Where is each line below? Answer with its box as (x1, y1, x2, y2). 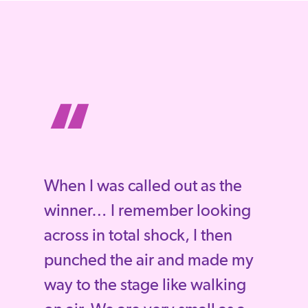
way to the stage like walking (44, 277, 246, 294)
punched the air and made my (44, 252, 254, 269)
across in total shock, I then (44, 228, 232, 244)
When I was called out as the (44, 178, 242, 195)
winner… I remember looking (44, 203, 251, 219)
